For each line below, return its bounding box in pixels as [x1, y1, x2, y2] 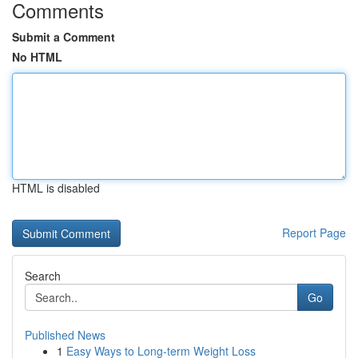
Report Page [282, 225, 346, 241]
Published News [25, 327, 105, 343]
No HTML [12, 49, 62, 65]
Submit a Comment [12, 29, 115, 45]
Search [25, 268, 61, 284]
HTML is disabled [12, 180, 100, 196]
